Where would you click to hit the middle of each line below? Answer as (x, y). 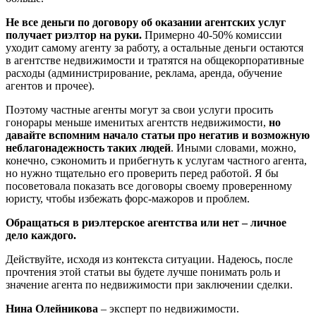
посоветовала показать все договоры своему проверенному (149, 186)
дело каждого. (41, 235)
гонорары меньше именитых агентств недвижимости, (137, 122)
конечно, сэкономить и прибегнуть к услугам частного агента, (156, 160)
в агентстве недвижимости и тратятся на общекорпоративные (155, 60)
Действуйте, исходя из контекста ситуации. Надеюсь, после (149, 259)
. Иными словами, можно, (233, 147)
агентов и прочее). (50, 85)
